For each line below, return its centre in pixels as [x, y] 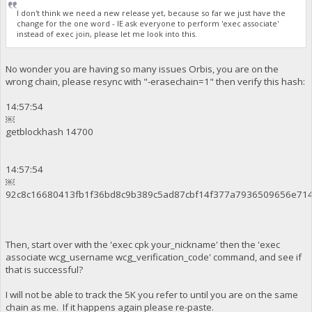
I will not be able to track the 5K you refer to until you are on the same [151, 295]
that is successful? [44, 270]
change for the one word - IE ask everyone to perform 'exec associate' [148, 23]
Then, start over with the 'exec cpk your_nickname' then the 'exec [142, 245]
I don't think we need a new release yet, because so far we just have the [151, 13]
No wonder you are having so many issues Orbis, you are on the [142, 69]
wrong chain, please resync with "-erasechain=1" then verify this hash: [155, 82]
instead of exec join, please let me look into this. [107, 33]
